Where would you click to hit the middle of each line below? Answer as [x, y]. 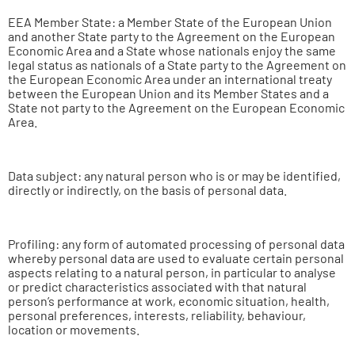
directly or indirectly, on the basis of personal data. [147, 190]
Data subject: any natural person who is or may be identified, [174, 176]
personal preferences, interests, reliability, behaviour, [157, 315]
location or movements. [74, 329]
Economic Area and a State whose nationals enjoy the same [172, 50]
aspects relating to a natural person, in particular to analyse [172, 272]
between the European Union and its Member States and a [168, 93]
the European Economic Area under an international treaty [170, 79]
